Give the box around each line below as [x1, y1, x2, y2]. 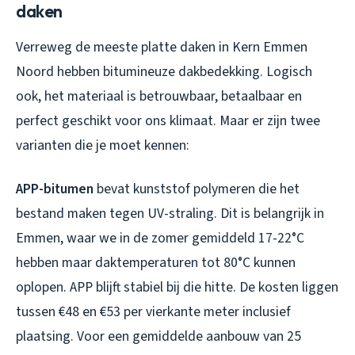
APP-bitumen [16, 179, 94, 200]
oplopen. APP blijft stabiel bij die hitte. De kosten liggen [16, 277, 338, 298]
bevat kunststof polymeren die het [94, 179, 300, 200]
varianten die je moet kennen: [16, 136, 189, 156]
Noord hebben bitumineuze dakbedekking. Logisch [16, 62, 312, 82]
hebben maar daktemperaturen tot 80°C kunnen [16, 253, 296, 273]
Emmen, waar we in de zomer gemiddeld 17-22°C [16, 228, 304, 249]
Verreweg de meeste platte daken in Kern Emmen [16, 37, 307, 58]
